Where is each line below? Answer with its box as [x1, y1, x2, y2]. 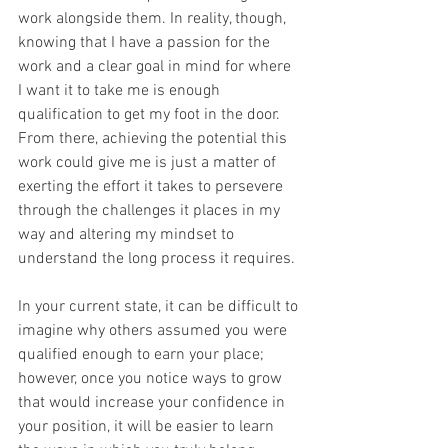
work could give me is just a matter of [18, 153, 280, 174]
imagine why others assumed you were [18, 321, 291, 342]
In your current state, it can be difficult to [18, 297, 302, 318]
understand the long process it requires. [18, 249, 299, 270]
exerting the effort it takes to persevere [18, 177, 287, 198]
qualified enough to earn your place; [18, 345, 268, 366]
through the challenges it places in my [18, 201, 284, 222]
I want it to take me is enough [18, 81, 224, 102]
